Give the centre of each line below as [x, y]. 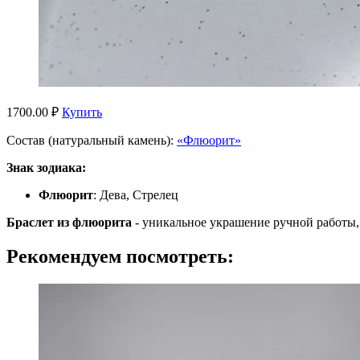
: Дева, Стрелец [136, 194]
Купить [82, 112]
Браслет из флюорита [69, 222]
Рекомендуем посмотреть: [120, 256]
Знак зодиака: [46, 167]
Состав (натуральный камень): [92, 140]
